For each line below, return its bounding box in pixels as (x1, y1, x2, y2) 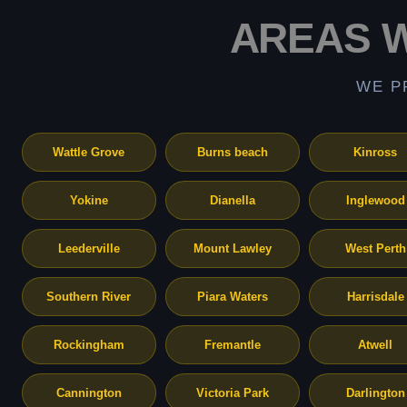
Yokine (69, 194, 108, 207)
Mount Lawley (193, 242, 272, 255)
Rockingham (53, 338, 124, 352)
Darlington (345, 386, 405, 400)
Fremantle (203, 338, 261, 352)
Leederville (57, 242, 120, 255)
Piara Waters (196, 290, 268, 303)
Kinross (353, 145, 398, 159)
